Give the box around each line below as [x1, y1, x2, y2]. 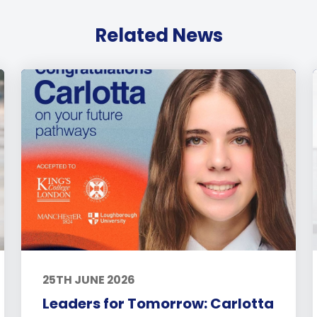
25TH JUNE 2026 [42, 271, 136, 288]
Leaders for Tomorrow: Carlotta [42, 293, 275, 313]
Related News [94, 22, 223, 48]
